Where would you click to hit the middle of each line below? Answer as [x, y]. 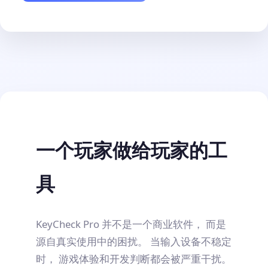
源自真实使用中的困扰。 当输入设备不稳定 [134, 241]
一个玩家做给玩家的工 [132, 150]
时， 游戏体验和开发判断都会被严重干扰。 [134, 259]
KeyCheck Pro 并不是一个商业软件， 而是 [131, 224]
